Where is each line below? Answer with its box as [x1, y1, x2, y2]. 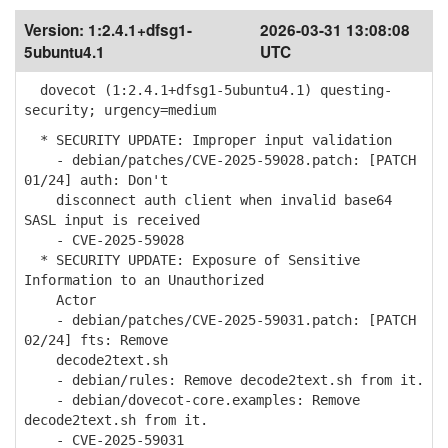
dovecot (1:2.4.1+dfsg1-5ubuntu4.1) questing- [24, 82, 392, 98]
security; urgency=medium [24, 102, 216, 118]
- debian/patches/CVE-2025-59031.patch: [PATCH [24, 312, 416, 328]
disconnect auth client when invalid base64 [24, 192, 392, 208]
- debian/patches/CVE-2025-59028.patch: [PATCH [24, 152, 416, 168]
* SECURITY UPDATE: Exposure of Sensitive [24, 252, 360, 268]
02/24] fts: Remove [24, 332, 168, 348]
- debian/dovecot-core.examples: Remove [24, 392, 360, 408]
